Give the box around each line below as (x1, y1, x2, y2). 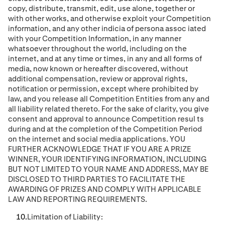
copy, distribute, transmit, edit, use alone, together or (8, 4, 195, 14)
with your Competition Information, (8, 34, 133, 44)
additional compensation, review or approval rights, (8, 74, 187, 84)
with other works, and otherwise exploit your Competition (8, 14, 211, 24)
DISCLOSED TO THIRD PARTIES (8, 174, 118, 184)
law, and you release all (8, 94, 89, 104)
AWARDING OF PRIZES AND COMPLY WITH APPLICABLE (8, 184, 201, 194)
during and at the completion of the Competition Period (8, 124, 202, 134)
